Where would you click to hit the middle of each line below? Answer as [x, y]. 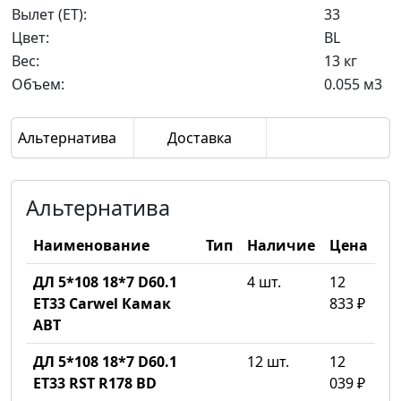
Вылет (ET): [49, 14]
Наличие [281, 245]
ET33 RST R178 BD [95, 383]
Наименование [91, 245]
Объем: [38, 84]
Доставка [200, 138]
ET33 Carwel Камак [102, 303]
